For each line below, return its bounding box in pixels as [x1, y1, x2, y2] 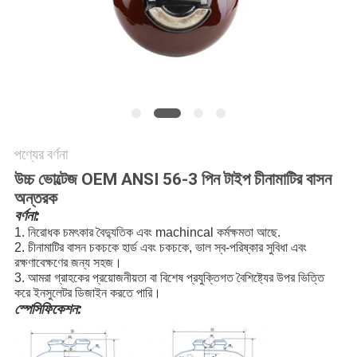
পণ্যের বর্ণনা [14, 146, 68, 163]
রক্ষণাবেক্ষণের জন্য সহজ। [14, 256, 122, 270]
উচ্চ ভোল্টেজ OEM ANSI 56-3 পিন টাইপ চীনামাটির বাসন [14, 170, 331, 190]
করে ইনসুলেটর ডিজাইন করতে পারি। [14, 286, 161, 300]
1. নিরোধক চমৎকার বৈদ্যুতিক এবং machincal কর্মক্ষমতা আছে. [14, 226, 280, 240]
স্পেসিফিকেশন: [14, 301, 82, 318]
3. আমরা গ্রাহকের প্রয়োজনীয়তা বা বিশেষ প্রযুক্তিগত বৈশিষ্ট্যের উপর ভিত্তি [14, 271, 324, 285]
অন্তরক [14, 189, 57, 209]
